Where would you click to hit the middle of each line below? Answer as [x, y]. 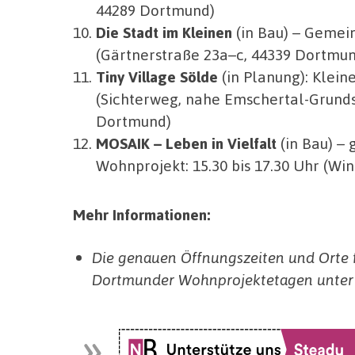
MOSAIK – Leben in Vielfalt [186, 143]
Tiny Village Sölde [157, 77]
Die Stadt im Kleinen [164, 32]
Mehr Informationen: [141, 215]
